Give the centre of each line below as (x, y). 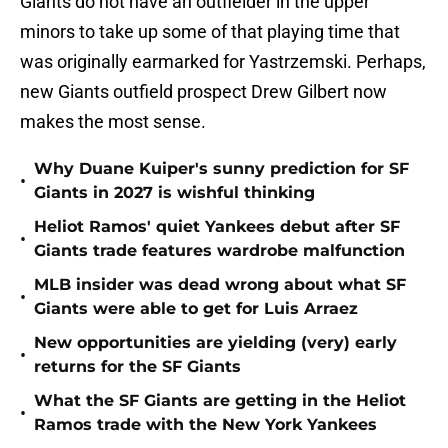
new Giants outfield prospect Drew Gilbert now (203, 92)
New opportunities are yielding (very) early (215, 343)
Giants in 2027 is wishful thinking (174, 193)
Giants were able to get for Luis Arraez (196, 309)
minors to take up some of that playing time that (210, 32)
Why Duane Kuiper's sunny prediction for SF (221, 169)
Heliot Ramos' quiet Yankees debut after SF (217, 227)
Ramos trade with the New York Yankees (205, 425)
